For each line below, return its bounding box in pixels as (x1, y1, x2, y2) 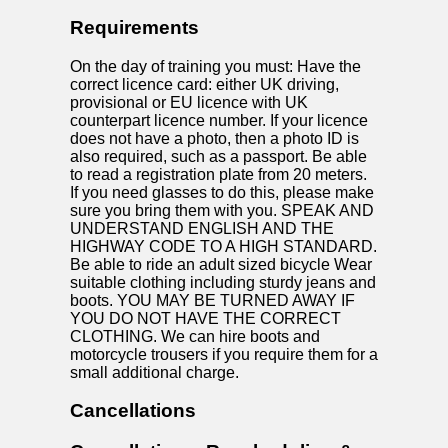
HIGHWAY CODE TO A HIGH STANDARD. (70, 237, 377, 255)
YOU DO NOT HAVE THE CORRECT (70, 309, 341, 327)
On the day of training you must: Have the (70, 57, 361, 75)
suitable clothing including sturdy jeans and (70, 273, 376, 291)
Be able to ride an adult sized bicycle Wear (70, 255, 372, 273)
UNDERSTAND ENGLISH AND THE (70, 219, 334, 237)
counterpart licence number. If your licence (70, 111, 368, 129)
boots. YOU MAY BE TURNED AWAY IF (70, 291, 355, 309)
